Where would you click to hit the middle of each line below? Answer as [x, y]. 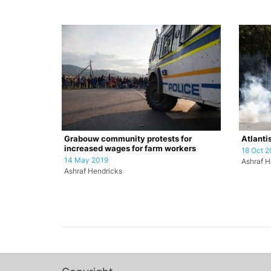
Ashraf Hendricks [93, 171]
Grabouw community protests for [128, 139]
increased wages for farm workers [130, 148]
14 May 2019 [86, 160]
